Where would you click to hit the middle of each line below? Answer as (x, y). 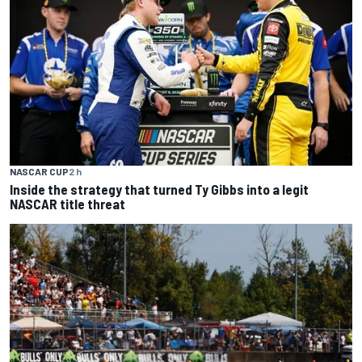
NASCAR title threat (67, 204)
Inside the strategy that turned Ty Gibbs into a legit (159, 189)
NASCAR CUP (39, 172)
